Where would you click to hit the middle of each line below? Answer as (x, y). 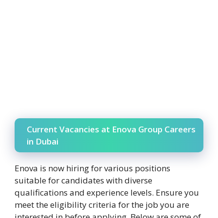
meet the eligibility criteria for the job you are (102, 205)
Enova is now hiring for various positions (92, 168)
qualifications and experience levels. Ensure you (107, 193)
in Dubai (43, 142)
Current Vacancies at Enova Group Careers (111, 129)
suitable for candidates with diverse (83, 181)
